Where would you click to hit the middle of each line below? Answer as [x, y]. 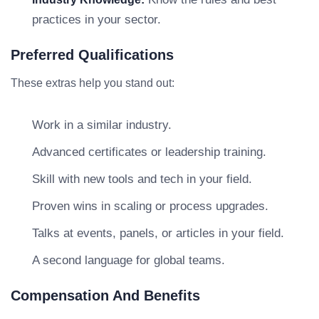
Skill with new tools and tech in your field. [142, 179]
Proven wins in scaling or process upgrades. [150, 206]
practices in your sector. [96, 20]
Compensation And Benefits [105, 296]
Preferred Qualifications [92, 55]
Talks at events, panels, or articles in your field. [158, 233]
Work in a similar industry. [102, 125]
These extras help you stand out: [93, 83]
